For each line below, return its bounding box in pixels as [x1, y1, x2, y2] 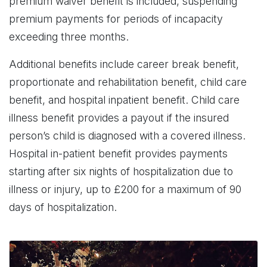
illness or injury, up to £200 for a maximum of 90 [9, 183, 241, 195]
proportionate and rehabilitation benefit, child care [9, 76, 247, 88]
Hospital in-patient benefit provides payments [9, 147, 228, 160]
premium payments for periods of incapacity [9, 13, 223, 25]
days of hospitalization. [9, 201, 117, 213]
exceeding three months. [9, 30, 129, 43]
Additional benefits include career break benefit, [9, 58, 239, 70]
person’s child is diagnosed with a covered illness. [9, 129, 246, 142]
